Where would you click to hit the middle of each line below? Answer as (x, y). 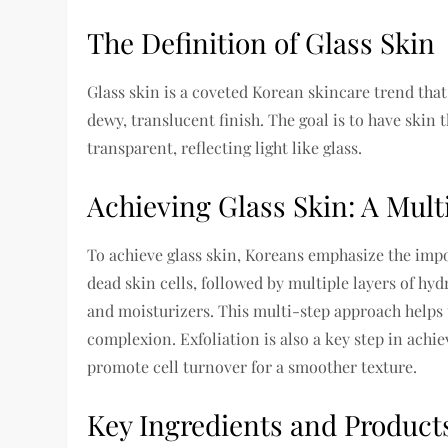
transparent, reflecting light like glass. (225, 148)
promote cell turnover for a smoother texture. (252, 367)
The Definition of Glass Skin (261, 43)
